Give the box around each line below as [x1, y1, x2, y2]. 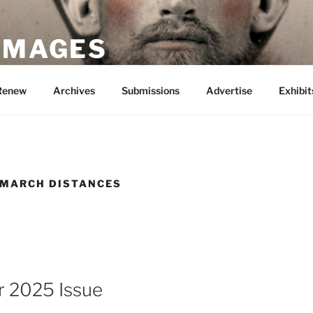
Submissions [121, 84, 180, 96]
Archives [52, 84, 95, 96]
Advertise [205, 84, 252, 96]
